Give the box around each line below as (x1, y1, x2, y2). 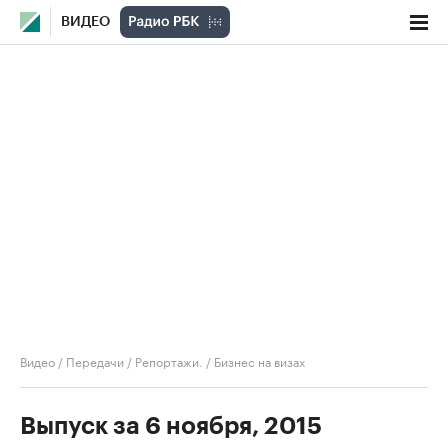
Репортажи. (135, 351, 203, 370)
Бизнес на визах (214, 351, 305, 370)
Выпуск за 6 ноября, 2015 (20, 414, 322, 438)
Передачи (66, 351, 124, 370)
